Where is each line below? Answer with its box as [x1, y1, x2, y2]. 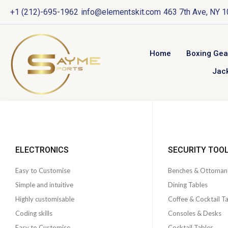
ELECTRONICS [15, 145, 69, 155]
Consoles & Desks [168, 209, 221, 217]
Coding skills [15, 209, 52, 217]
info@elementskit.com [81, 7, 161, 17]
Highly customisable [15, 194, 74, 203]
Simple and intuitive [15, 180, 73, 189]
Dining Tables [168, 180, 208, 189]
